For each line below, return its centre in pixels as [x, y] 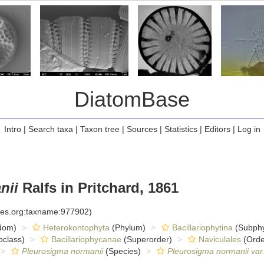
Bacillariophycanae [86, 239]
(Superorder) [146, 239]
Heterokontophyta [76, 227]
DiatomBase [132, 99]
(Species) [122, 251]
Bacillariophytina [202, 227]
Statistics [181, 129]
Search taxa [50, 129]
